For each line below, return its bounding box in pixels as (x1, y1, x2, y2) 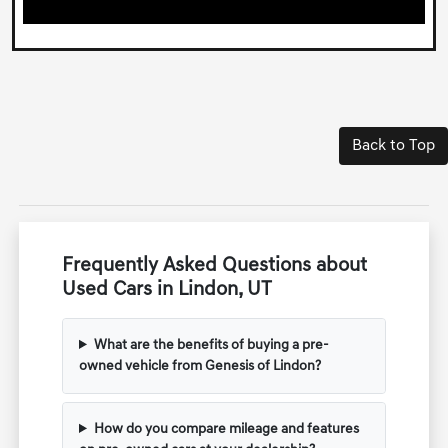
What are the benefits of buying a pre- (93, 337, 329, 353)
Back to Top (352, 137, 435, 154)
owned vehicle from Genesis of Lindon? (79, 358, 322, 374)
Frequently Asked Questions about (62, 255, 368, 276)
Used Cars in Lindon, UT (62, 279, 273, 300)
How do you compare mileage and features (93, 421, 359, 437)
